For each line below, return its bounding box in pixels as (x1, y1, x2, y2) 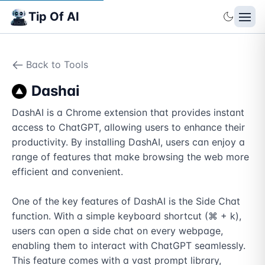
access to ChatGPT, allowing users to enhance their (12, 121, 245, 133)
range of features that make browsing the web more (12, 151, 249, 163)
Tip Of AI (28, 9, 79, 24)
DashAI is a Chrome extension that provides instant (12, 106, 244, 118)
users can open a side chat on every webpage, (12, 225, 223, 237)
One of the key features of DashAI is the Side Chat (12, 195, 240, 207)
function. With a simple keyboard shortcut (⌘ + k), (12, 210, 241, 222)
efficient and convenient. (12, 166, 123, 177)
